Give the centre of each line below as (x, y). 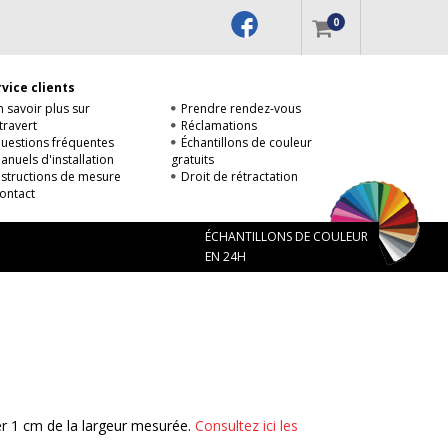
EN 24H (225, 256)
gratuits (192, 159)
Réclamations (219, 125)
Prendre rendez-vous (241, 108)
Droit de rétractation (239, 176)
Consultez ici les (246, 425)
